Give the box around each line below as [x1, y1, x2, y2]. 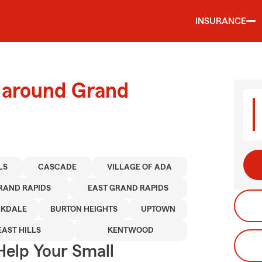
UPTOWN [141, 205, 176, 213]
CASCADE [37, 163, 77, 171]
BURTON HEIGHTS [50, 205, 118, 213]
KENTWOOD [108, 226, 154, 235]
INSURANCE [195, 16, 246, 26]
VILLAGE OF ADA [106, 163, 172, 171]
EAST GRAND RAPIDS [88, 184, 169, 192]
